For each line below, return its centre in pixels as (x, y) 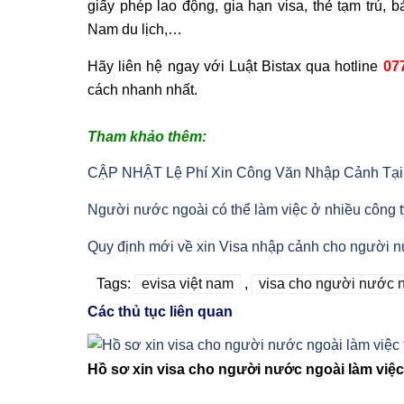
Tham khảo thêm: (147, 137)
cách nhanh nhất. (142, 89)
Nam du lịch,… (135, 29)
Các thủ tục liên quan (160, 312)
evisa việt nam (188, 284)
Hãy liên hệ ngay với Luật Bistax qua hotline (235, 66)
